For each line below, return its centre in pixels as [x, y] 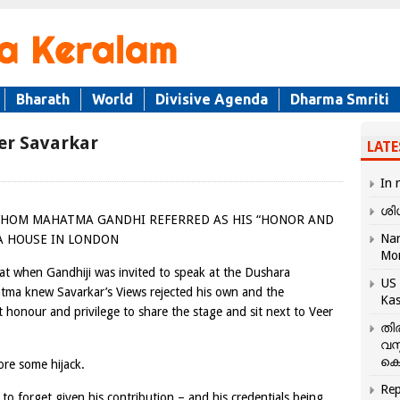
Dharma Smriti [340, 99]
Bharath [43, 99]
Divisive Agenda [212, 99]
